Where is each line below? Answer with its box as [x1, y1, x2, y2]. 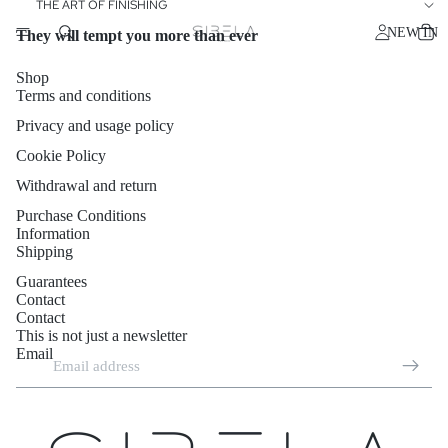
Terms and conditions [16, 87, 151, 105]
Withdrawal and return [16, 177, 157, 195]
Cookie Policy [16, 147, 106, 165]
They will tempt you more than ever [16, 27, 258, 45]
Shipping [16, 243, 73, 261]
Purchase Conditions [16, 207, 146, 225]
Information [16, 225, 90, 243]
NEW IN [386, 24, 438, 40]
